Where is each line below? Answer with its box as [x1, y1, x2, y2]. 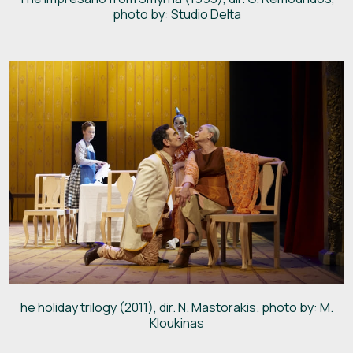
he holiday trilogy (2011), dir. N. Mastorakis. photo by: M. [20, 299, 333, 317]
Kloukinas [149, 314, 204, 333]
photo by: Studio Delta [112, 5, 241, 23]
